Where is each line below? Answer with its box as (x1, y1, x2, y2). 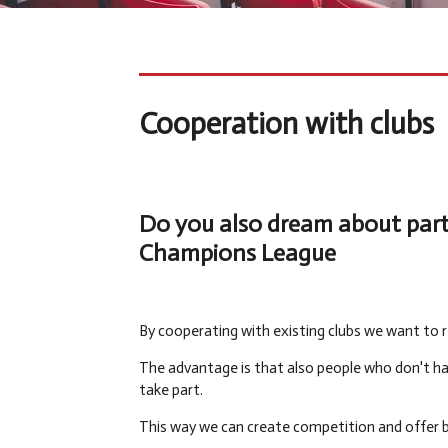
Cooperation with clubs (139, 105, 434, 142)
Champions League (139, 239, 336, 267)
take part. (139, 381, 203, 399)
